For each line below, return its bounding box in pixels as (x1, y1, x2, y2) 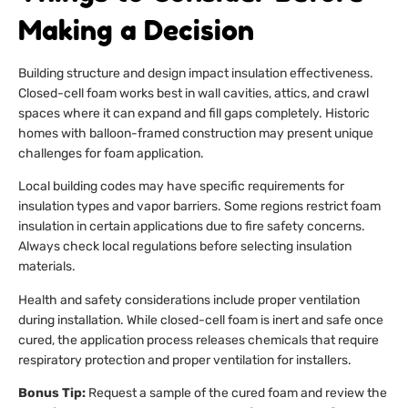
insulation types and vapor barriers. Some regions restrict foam (18, 199, 381, 215)
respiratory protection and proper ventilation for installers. (18, 352, 352, 368)
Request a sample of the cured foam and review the (86, 385, 387, 402)
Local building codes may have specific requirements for (18, 178, 344, 195)
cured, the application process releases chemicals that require (18, 331, 379, 348)
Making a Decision (18, 13, 254, 46)
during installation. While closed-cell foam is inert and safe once (18, 311, 383, 328)
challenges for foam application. (18, 145, 204, 161)
